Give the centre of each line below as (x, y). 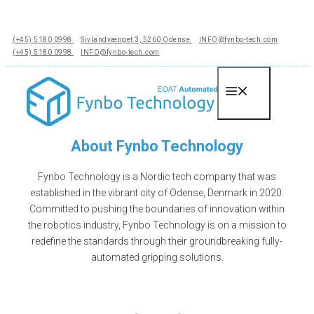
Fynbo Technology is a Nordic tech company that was (157, 177)
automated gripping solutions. (157, 258)
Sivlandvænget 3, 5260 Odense (136, 40)
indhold (21, 45)
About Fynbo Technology (157, 146)
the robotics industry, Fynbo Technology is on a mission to (157, 225)
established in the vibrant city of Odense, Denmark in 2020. (157, 193)
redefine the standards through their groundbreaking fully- (157, 241)
